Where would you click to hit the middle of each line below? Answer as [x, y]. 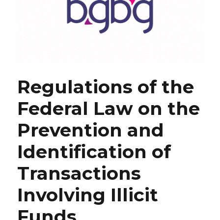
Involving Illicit [88, 195]
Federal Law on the [109, 109]
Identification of [94, 152]
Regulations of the [106, 87]
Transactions [79, 173]
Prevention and [91, 130]
